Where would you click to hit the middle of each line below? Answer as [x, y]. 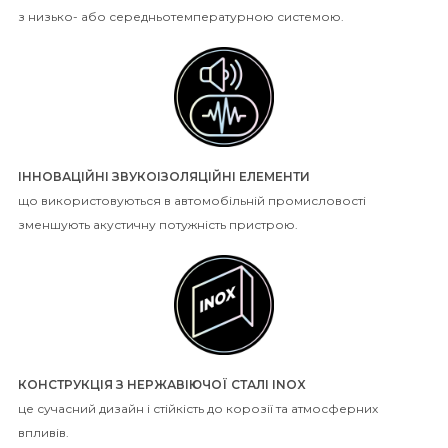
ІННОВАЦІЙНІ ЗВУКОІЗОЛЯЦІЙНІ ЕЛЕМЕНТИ [164, 177]
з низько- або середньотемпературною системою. [181, 17]
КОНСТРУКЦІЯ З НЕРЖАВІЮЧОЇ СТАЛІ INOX [162, 385]
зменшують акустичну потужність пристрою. [158, 225]
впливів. [43, 433]
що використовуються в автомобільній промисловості [192, 201]
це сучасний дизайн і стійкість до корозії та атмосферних [198, 409]
